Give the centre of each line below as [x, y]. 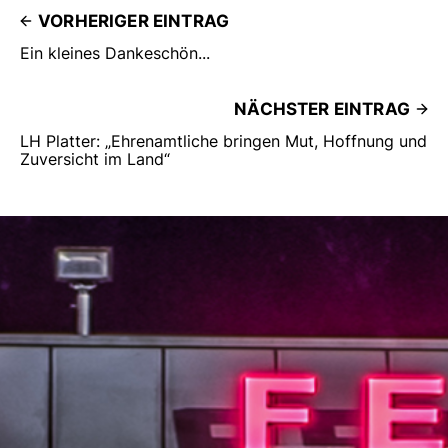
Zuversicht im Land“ [95, 158]
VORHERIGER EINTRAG [134, 20]
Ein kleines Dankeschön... [115, 52]
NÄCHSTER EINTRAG [322, 108]
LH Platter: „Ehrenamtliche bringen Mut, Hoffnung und [223, 140]
